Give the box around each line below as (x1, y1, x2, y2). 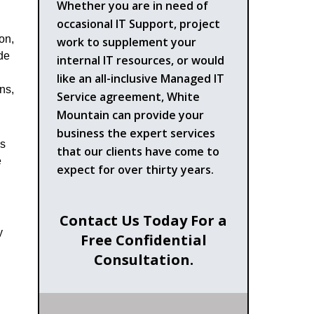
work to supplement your (57, 34, 197, 50)
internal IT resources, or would (57, 52, 225, 68)
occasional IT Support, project (57, 15, 221, 32)
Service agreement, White (57, 88, 200, 104)
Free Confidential (80, 230, 207, 250)
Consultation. (93, 250, 193, 269)
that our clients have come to (57, 143, 220, 159)
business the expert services (57, 125, 216, 141)
